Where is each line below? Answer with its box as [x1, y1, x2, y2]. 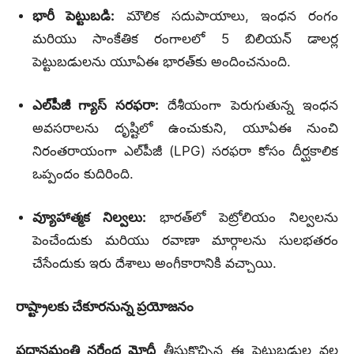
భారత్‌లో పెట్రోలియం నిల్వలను [145, 209, 338, 225]
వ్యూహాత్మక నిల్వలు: [32, 209, 146, 225]
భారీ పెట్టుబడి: [32, 7, 115, 24]
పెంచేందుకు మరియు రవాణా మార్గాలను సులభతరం [32, 232, 338, 248]
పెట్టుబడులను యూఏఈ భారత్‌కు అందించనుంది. [32, 53, 291, 70]
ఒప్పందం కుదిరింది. [32, 165, 134, 182]
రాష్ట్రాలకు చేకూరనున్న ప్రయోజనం [16, 298, 194, 314]
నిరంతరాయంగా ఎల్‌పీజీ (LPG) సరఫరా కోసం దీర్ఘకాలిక [32, 142, 338, 159]
